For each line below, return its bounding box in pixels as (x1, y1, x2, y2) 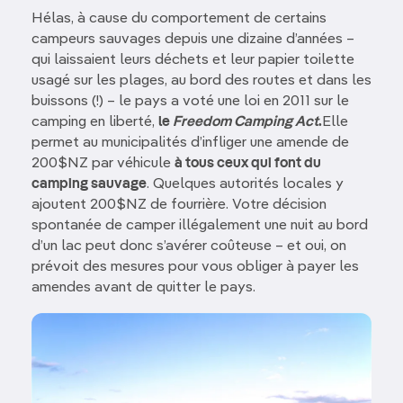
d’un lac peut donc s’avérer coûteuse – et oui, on (31, 238, 346, 254)
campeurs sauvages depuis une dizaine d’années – (31, 31, 354, 47)
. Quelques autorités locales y (147, 176, 344, 192)
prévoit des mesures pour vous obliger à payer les (31, 259, 359, 274)
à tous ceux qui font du (175, 156, 321, 171)
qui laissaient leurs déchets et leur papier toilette (31, 52, 354, 67)
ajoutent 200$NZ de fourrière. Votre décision (31, 197, 327, 212)
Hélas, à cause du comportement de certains (31, 11, 327, 26)
